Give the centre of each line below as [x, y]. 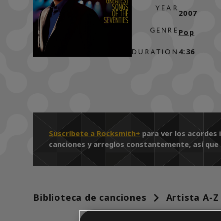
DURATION [155, 52]
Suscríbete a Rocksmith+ [95, 134]
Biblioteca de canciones [90, 198]
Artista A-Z [192, 198]
